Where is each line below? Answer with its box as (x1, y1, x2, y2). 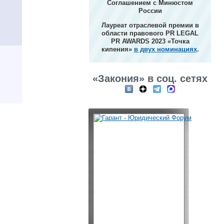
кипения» (101, 45, 134, 53)
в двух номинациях (133, 45, 197, 53)
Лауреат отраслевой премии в (101, 21, 199, 29)
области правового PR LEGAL (101, 29, 199, 37)
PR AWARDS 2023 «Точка (110, 37, 189, 45)
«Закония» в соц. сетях (92, 73, 208, 84)
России (138, 7, 162, 14)
